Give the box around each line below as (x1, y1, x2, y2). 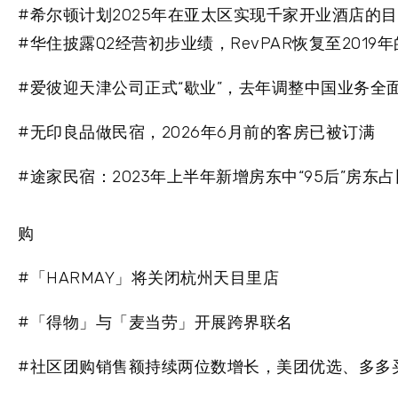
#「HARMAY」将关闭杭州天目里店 (18, 268, 279, 289)
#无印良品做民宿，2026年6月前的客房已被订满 (18, 123, 375, 143)
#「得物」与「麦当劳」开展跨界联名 (18, 313, 293, 333)
